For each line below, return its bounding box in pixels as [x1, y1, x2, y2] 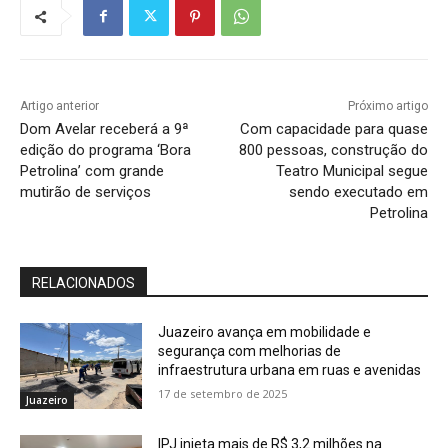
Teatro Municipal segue [275, 162, 428, 181]
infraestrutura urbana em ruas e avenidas [158, 362, 422, 379]
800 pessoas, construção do [238, 141, 428, 160]
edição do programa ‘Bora [20, 141, 191, 160]
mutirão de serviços [20, 183, 151, 202]
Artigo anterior [20, 99, 99, 114]
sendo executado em [288, 183, 428, 202]
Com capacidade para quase [239, 120, 428, 139]
